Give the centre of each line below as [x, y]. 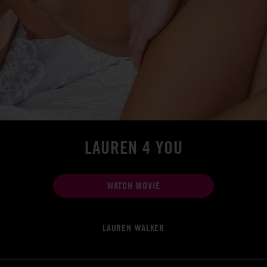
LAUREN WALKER [133, 228]
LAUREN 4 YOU [133, 147]
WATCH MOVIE [133, 186]
